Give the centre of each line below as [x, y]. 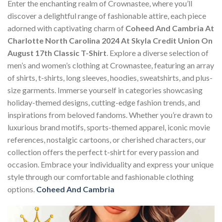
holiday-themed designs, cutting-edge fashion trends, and [104, 103]
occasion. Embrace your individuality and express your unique [111, 165]
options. [22, 189]
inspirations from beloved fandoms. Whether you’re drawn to [110, 115]
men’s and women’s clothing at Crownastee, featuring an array [111, 65]
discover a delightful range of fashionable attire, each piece [107, 16]
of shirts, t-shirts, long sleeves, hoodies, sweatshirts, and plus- [110, 78]
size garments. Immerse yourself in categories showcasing [105, 90]
